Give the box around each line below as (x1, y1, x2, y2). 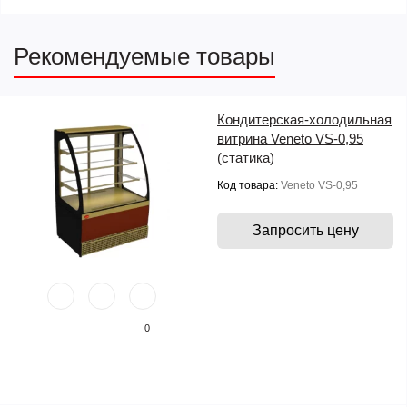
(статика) (217, 150, 274, 165)
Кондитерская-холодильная (217, 112, 392, 127)
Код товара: (217, 179, 281, 192)
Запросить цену (252, 223, 359, 238)
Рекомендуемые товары (14, 43, 275, 70)
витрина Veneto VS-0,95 (217, 131, 363, 146)
